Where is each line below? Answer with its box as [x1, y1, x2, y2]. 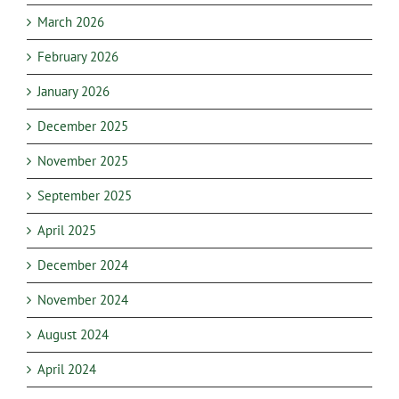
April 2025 [37, 222, 96, 240]
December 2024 [37, 256, 128, 274]
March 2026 [37, 13, 104, 31]
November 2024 [37, 291, 128, 309]
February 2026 [37, 48, 118, 66]
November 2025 [37, 152, 128, 170]
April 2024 [37, 361, 96, 379]
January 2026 [37, 83, 110, 101]
